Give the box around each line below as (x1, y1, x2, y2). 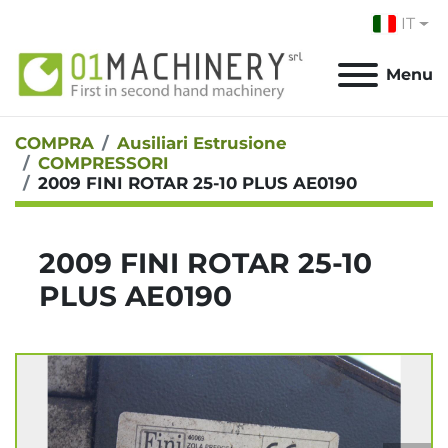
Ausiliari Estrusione (117, 133, 287, 154)
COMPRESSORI (38, 153, 169, 174)
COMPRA (15, 133, 94, 154)
